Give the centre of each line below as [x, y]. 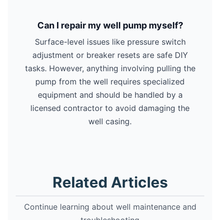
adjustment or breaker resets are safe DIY [110, 55]
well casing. [110, 121]
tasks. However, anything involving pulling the [110, 68]
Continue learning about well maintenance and [110, 206]
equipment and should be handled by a [110, 95]
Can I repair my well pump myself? [110, 25]
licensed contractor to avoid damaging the [110, 108]
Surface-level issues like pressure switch [110, 41]
